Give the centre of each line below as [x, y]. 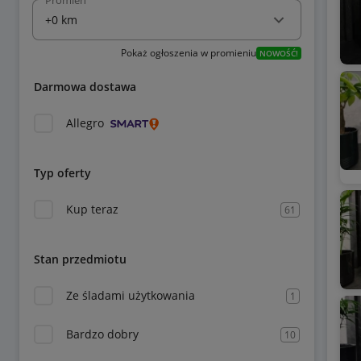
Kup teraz [92, 209]
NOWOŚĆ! [278, 53]
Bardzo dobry [102, 334]
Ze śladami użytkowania [131, 295]
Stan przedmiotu [80, 259]
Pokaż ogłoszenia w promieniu [188, 53]
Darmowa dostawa [85, 87]
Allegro [85, 123]
